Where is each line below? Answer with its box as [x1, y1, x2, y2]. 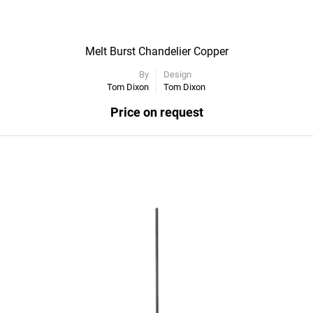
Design [163, 69, 191, 80]
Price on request [110, 105, 203, 119]
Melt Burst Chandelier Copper [85, 45, 228, 58]
